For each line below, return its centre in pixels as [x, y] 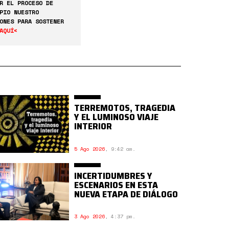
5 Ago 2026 [90, 149]
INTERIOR [93, 126]
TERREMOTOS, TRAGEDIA [125, 108]
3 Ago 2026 [90, 217]
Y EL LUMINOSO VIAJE [117, 117]
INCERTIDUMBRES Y [113, 176]
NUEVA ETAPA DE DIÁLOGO [126, 194]
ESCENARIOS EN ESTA [116, 185]
